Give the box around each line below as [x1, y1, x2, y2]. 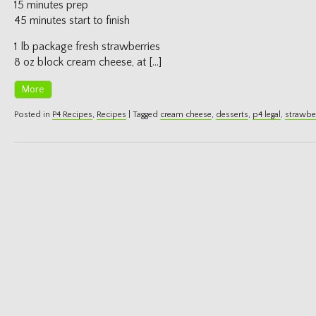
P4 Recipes [52, 110, 92, 119]
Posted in [14, 110, 52, 119]
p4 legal [253, 110, 281, 119]
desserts [216, 110, 248, 119]
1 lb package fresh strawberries [14, 40, 160, 53]
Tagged [133, 110, 160, 119]
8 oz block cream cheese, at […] [14, 56, 162, 68]
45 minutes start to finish [14, 14, 130, 27]
